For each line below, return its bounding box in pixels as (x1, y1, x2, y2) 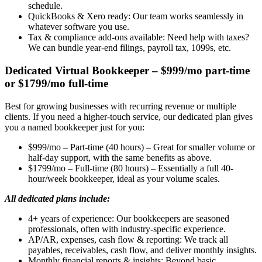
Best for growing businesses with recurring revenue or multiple (5, 101, 236, 111)
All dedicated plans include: (5, 193, 110, 204)
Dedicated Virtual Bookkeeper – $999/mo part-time (5, 64, 250, 77)
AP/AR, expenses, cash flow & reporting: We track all (28, 234, 228, 244)
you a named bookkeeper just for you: (5, 122, 144, 132)
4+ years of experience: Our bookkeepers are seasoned (28, 213, 229, 223)
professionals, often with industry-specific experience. (28, 223, 226, 234)
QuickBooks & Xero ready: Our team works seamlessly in (28, 11, 243, 22)
